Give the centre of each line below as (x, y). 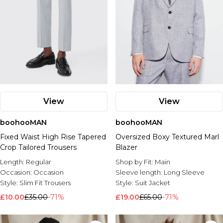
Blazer (126, 147)
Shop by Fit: (135, 162)
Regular (39, 162)
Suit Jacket (153, 183)
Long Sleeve (184, 172)
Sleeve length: (140, 172)
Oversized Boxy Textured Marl (167, 137)
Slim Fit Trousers (45, 183)
